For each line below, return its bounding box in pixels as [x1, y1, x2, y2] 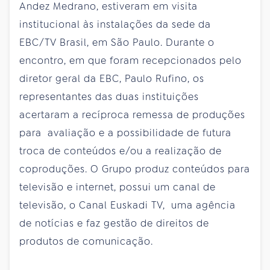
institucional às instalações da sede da [19, 17, 211, 31]
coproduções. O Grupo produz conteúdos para [19, 162, 250, 175]
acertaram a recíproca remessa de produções [19, 108, 245, 121]
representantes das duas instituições [19, 90, 199, 103]
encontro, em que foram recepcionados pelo [19, 54, 242, 67]
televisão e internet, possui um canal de [19, 180, 216, 193]
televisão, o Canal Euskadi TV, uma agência [19, 198, 236, 212]
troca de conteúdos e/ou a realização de [19, 144, 222, 157]
